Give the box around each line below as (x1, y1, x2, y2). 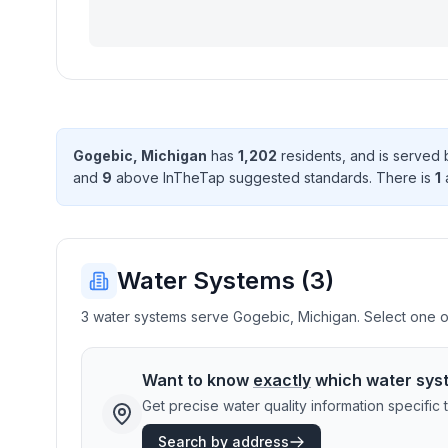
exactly (253, 370, 311, 390)
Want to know (142, 370, 253, 390)
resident (277, 147, 335, 164)
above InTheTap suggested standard (112, 169, 362, 186)
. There (369, 169, 421, 186)
